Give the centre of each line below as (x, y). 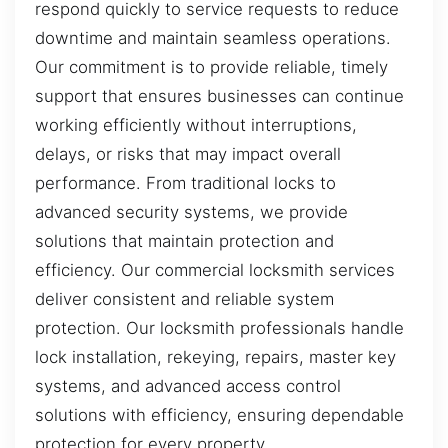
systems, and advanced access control (188, 386)
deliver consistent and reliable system (184, 299)
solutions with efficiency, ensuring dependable (219, 415)
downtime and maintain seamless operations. (213, 38)
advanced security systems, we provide (191, 212)
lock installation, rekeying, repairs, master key (215, 357)
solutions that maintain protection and (184, 241)
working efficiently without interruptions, (196, 125)
